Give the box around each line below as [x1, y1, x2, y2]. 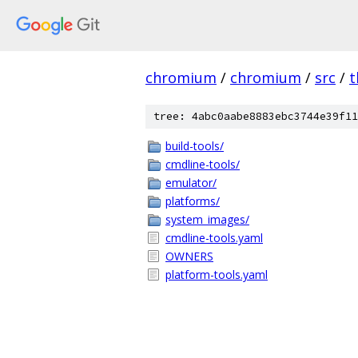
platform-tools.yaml [165, 267, 268, 282]
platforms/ [165, 193, 220, 209]
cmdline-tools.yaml [165, 230, 263, 245]
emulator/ [165, 175, 217, 190]
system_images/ [165, 212, 249, 227]
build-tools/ [165, 138, 224, 153]
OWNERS [165, 249, 213, 264]
